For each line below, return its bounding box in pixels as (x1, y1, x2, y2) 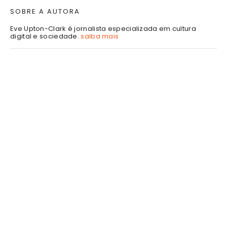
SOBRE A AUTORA (10, 6, 80, 16)
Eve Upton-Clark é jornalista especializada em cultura (10, 23, 196, 33)
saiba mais (81, 31, 119, 41)
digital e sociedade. (10, 31, 81, 41)
